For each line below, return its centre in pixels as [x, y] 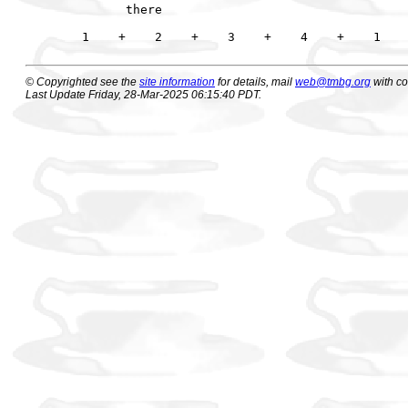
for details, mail [255, 82]
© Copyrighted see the [82, 82]
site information [177, 82]
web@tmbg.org [333, 82]
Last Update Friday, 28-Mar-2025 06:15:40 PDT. [143, 94]
